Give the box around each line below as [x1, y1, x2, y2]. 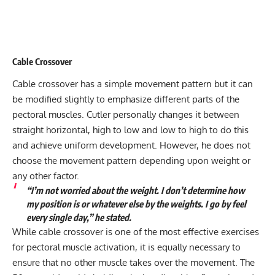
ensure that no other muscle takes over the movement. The [12, 257, 255, 269]
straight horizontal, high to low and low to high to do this [12, 124, 249, 136]
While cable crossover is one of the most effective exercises [12, 226, 259, 238]
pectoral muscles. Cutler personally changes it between [12, 109, 239, 121]
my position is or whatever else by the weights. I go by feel [26, 198, 246, 210]
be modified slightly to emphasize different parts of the [12, 93, 239, 106]
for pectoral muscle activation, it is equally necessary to [12, 241, 241, 254]
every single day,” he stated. [26, 212, 131, 223]
